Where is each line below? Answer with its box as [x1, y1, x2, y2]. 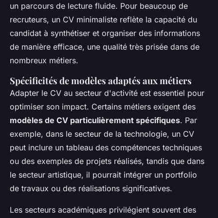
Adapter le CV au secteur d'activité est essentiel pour [10, 88, 204, 98]
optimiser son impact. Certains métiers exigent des [10, 101, 196, 111]
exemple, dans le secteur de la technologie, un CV [10, 128, 194, 139]
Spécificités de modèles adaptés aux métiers [10, 74, 192, 87]
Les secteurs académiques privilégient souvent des [10, 204, 196, 215]
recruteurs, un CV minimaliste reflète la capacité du [10, 14, 197, 24]
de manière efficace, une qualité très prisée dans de [10, 41, 200, 52]
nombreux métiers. [10, 55, 78, 65]
